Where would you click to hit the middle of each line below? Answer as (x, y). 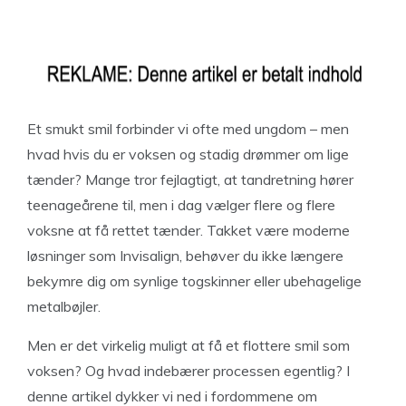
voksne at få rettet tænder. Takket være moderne (188, 230)
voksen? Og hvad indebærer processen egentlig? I (188, 371)
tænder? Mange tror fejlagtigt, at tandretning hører (190, 179)
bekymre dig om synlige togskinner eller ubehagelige (194, 281)
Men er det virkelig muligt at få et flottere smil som (188, 345)
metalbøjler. (64, 306)
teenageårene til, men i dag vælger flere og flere (181, 205)
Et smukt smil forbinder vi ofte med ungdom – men (188, 129)
